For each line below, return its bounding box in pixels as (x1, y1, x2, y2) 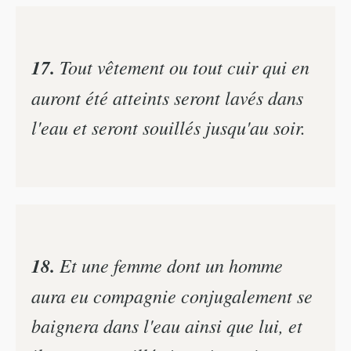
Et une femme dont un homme (55, 251, 283, 277)
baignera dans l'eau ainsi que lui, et (31, 312, 302, 338)
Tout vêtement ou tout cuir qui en (55, 54, 309, 80)
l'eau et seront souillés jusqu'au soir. (31, 114, 306, 140)
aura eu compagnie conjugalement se (31, 282, 313, 308)
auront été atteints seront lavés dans (31, 85, 303, 110)
